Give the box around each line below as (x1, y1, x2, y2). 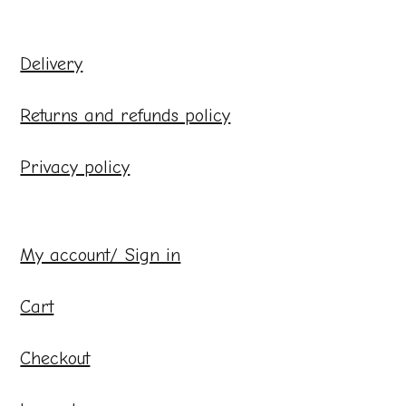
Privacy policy (20, 156, 130, 178)
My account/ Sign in (20, 244, 181, 266)
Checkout (20, 347, 91, 369)
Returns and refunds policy (20, 104, 231, 126)
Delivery (20, 53, 83, 74)
